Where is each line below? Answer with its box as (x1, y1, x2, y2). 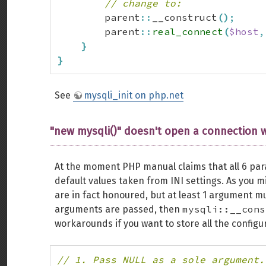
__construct (152, 11, 217, 23)
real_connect (152, 26, 223, 37)
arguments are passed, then (55, 204, 182, 215)
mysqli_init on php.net (84, 90, 183, 101)
